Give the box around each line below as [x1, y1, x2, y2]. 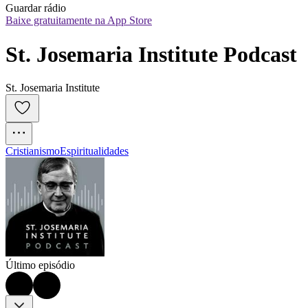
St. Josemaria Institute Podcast [5, 41, 297, 67]
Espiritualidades [60, 145, 129, 157]
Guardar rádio [5, 2, 66, 14]
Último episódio [5, 259, 75, 272]
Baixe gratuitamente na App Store [5, 14, 152, 27]
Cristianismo [5, 145, 60, 157]
